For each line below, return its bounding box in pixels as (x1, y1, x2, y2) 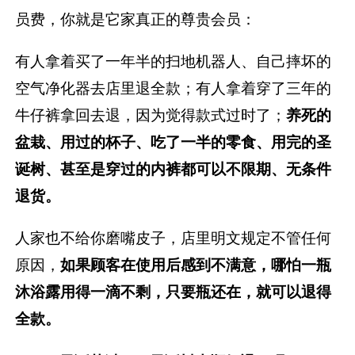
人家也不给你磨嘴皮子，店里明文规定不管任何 (15, 228, 332, 248)
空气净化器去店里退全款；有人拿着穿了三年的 (15, 78, 332, 98)
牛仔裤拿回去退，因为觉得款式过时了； (15, 105, 287, 125)
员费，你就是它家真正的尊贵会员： (15, 10, 257, 29)
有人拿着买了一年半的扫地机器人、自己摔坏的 (15, 52, 332, 71)
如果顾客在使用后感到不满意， (60, 255, 272, 275)
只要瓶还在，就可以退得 (166, 282, 332, 302)
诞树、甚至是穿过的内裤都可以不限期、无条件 (15, 159, 332, 179)
